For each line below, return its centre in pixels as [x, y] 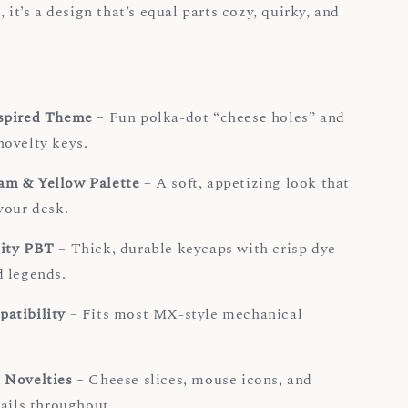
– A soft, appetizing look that [245, 184]
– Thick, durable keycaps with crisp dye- [198, 249]
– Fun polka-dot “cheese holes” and [219, 118]
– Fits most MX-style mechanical [184, 315]
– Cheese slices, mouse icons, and [192, 380]
